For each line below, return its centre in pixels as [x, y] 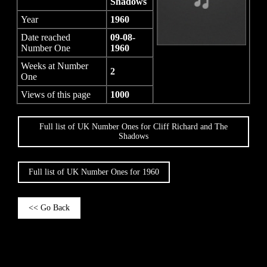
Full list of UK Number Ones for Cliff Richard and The [133, 127]
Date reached [46, 38]
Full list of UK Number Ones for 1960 [94, 172]
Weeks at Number [55, 66]
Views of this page [56, 95]
